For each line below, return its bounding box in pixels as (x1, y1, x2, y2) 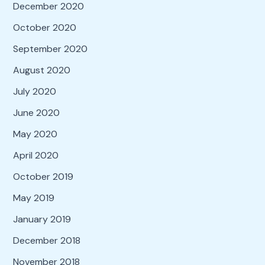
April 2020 (12, 148, 59, 161)
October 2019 (12, 170, 73, 183)
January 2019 (12, 212, 71, 225)
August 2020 (12, 63, 70, 76)
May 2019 (12, 191, 54, 204)
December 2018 (12, 234, 80, 247)
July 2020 (12, 85, 56, 98)
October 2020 (12, 21, 76, 34)
